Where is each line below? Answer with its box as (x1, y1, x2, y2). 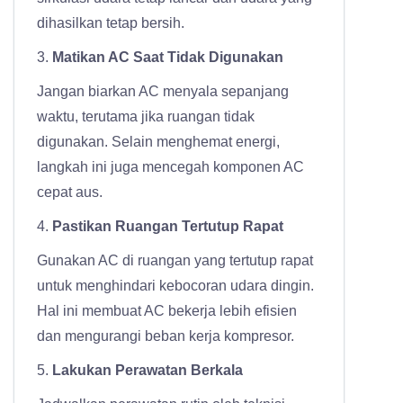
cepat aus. (37, 184, 103, 201)
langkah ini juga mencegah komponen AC (37, 159, 304, 175)
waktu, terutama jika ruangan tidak (37, 109, 255, 125)
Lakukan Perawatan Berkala (52, 363, 243, 379)
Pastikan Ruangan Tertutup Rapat (52, 219, 283, 235)
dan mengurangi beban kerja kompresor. (37, 328, 294, 345)
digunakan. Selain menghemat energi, (37, 134, 280, 150)
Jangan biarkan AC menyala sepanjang (37, 84, 289, 100)
